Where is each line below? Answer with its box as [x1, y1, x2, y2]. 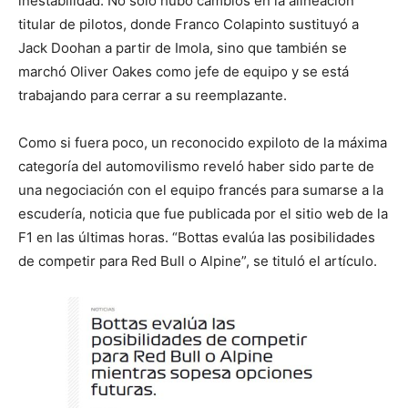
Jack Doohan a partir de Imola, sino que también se [18, 38, 347, 56]
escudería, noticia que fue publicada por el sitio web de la [18, 204, 388, 222]
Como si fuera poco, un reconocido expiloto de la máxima [18, 133, 387, 151]
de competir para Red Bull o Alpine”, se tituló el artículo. [18, 251, 377, 270]
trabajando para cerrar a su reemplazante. [18, 86, 287, 104]
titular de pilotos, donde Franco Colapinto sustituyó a [18, 15, 359, 33]
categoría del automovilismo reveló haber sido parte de [18, 157, 374, 175]
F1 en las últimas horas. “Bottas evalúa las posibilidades [18, 228, 375, 246]
